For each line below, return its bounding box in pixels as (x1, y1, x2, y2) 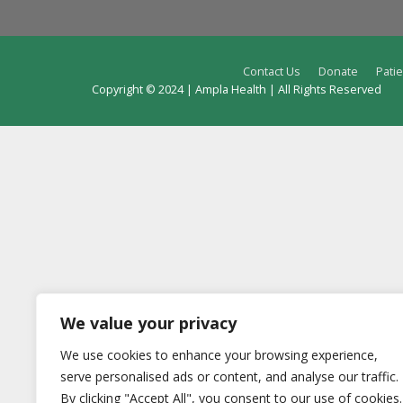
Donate (318, 64, 358, 79)
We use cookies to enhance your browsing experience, (60, 346, 378, 363)
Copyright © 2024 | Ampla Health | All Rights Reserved (92, 82, 381, 97)
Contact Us (243, 64, 300, 79)
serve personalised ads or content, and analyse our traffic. (60, 368, 399, 385)
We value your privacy (60, 312, 237, 334)
